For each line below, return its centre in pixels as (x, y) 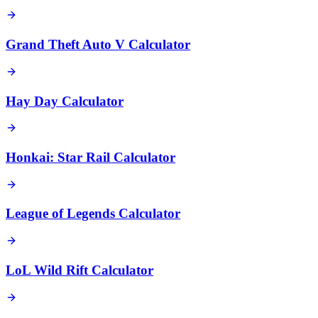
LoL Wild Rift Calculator (79, 270)
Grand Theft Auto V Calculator (98, 45)
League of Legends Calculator (93, 214)
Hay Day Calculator (65, 101)
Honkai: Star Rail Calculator (91, 157)
